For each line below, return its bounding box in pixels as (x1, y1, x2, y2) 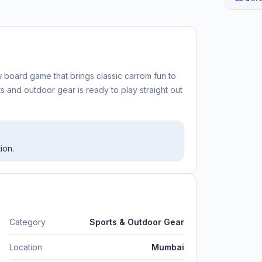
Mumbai (151, 242, 184, 252)
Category (9, 216, 46, 227)
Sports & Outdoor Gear (89, 216, 184, 227)
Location (9, 242, 42, 252)
